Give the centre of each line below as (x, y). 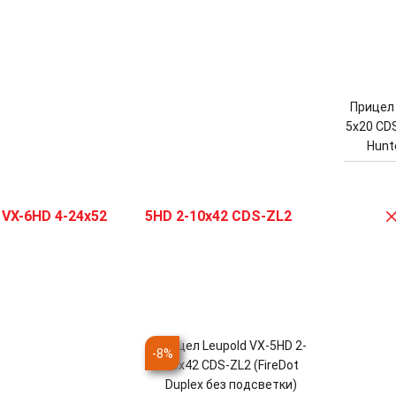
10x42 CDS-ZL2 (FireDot (231, 366)
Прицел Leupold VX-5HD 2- (231, 346)
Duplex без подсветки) (231, 385)
